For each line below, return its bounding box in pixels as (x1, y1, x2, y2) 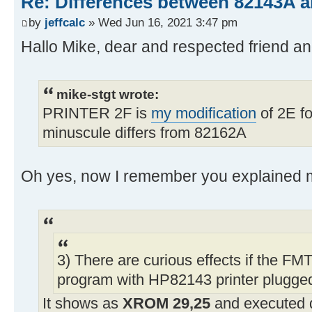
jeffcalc (45, 15, 85, 30)
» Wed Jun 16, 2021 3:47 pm (85, 15, 237, 30)
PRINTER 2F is (42, 105, 151, 123)
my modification (151, 105, 256, 123)
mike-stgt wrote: (56, 86, 159, 102)
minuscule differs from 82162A (42, 125, 247, 142)
